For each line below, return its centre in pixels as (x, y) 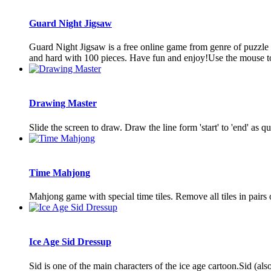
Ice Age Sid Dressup (70, 242)
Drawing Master (63, 103)
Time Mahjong (60, 172)
